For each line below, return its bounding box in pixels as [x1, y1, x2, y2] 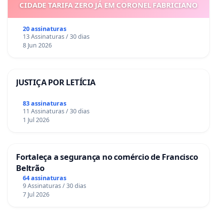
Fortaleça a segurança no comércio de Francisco [16, 151, 198, 162]
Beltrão [16, 162, 45, 173]
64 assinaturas [22, 173, 66, 182]
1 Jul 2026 [22, 115, 49, 124]
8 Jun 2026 [22, 41, 52, 50]
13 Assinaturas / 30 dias [22, 32, 90, 41]
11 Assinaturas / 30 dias [22, 107, 90, 115]
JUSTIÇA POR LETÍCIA [16, 77, 95, 88]
